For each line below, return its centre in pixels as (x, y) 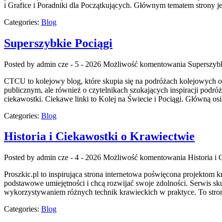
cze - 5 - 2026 (80, 64)
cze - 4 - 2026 (80, 158)
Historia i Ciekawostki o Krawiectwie (99, 137)
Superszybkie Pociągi (58, 43)
